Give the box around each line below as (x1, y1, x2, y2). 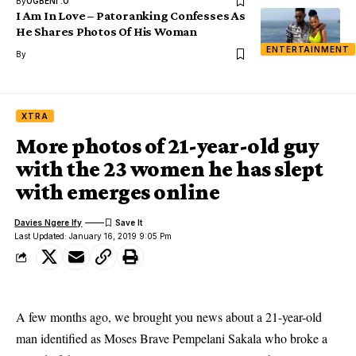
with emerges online (16, 180, 220, 204)
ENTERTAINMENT (266, 44, 350, 54)
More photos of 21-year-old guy (16, 133, 319, 158)
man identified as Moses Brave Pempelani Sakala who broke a (16, 330, 327, 346)
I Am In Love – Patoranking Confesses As (16, 9, 246, 22)
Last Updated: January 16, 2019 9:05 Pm (14, 231, 172, 241)
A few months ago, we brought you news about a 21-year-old (16, 308, 322, 325)
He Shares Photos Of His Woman (16, 25, 197, 38)
